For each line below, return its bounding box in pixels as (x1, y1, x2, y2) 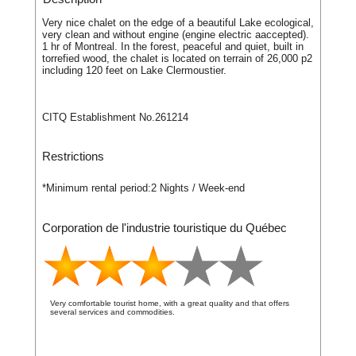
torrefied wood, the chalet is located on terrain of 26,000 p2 (42, 52, 312, 65)
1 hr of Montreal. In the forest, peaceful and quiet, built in (42, 41, 304, 53)
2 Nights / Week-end (151, 182, 245, 195)
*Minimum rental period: (42, 182, 151, 195)
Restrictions (42, 149, 104, 163)
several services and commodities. (50, 307, 175, 316)
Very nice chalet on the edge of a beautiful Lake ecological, (42, 17, 314, 29)
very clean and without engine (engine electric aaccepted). (42, 29, 309, 41)
